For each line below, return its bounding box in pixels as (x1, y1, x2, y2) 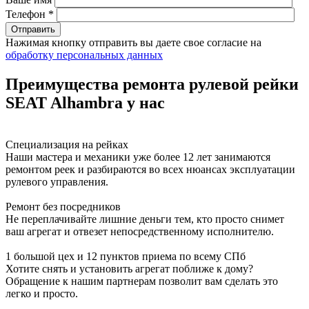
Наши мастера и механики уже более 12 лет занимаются (6, 150, 270, 163)
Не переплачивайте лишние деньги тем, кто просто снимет (6, 212, 284, 225)
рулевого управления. (6, 175, 108, 188)
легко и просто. (6, 287, 78, 299)
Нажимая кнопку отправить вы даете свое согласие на (6, 36, 261, 48)
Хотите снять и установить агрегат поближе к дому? (6, 262, 253, 275)
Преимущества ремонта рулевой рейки (6, 74, 299, 93)
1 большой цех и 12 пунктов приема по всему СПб (6, 250, 246, 262)
